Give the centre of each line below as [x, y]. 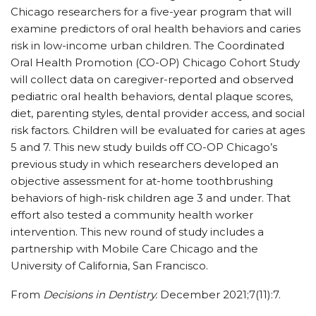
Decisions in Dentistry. [100, 294]
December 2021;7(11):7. [219, 294]
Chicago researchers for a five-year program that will [151, 12]
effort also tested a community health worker [132, 215]
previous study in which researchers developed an [145, 164]
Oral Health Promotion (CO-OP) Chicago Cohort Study [155, 62]
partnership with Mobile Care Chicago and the [134, 249]
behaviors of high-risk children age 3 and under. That [151, 198]
